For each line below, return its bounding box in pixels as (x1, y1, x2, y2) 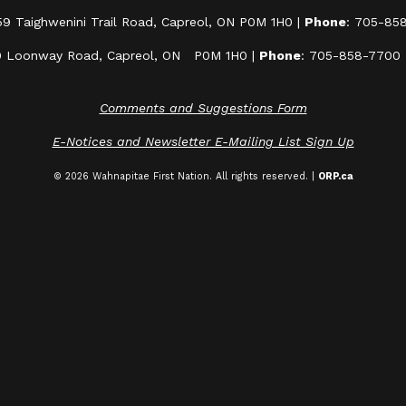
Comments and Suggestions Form (99, 101, 307, 115)
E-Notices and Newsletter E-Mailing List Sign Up (52, 134, 354, 149)
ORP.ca (317, 170, 353, 182)
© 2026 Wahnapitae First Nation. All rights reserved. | (53, 170, 318, 182)
